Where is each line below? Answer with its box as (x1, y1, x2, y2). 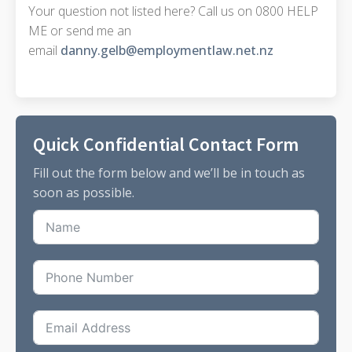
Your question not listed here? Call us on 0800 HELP (27, 2, 318, 20)
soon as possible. (33, 183, 135, 201)
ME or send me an (27, 21, 131, 39)
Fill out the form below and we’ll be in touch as (33, 163, 306, 181)
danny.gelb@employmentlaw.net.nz (60, 41, 273, 59)
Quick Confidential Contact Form (33, 133, 299, 157)
